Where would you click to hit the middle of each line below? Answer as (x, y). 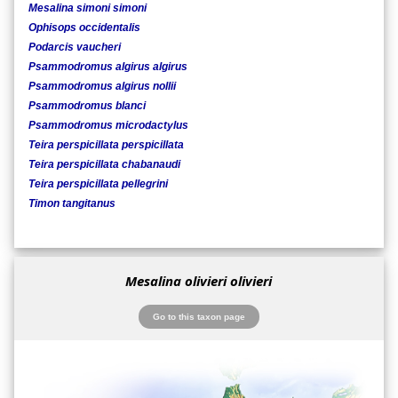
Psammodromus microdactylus (108, 126)
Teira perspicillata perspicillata (106, 145)
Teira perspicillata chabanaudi (104, 165)
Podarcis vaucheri (75, 48)
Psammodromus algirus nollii (102, 87)
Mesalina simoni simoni (88, 8)
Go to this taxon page (199, 316)
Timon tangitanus (72, 204)
